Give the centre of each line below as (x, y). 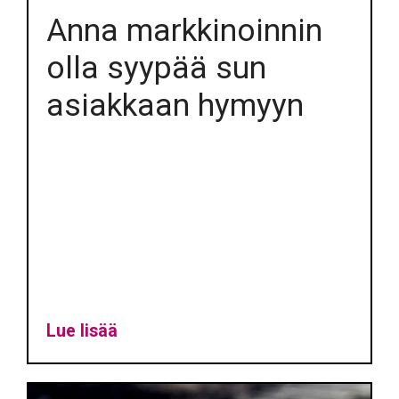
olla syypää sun (156, 68)
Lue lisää (81, 331)
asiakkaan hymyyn (175, 106)
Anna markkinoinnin (184, 31)
